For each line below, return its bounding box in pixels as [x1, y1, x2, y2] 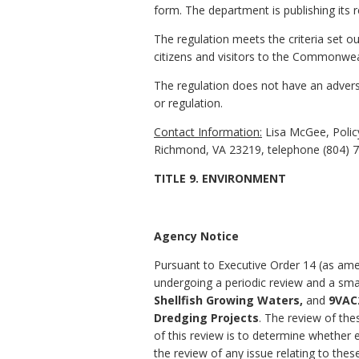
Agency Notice [154, 228, 239, 244]
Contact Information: [154, 124, 262, 140]
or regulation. [154, 95, 223, 111]
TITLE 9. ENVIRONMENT [154, 171, 286, 187]
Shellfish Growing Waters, [154, 292, 306, 309]
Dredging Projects [154, 310, 259, 326]
